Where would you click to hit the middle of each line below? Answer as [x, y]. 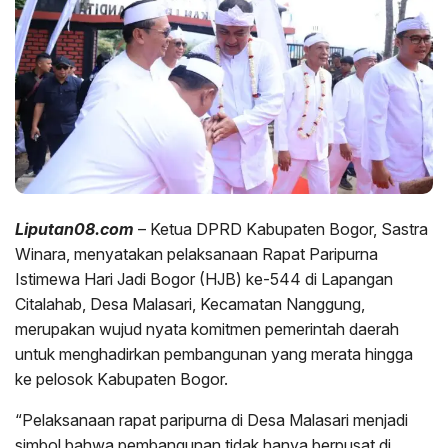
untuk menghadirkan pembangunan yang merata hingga [214, 354]
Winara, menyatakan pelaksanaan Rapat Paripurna [196, 254]
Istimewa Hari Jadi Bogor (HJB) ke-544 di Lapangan [204, 279]
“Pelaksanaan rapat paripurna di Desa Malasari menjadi [211, 420]
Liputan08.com [74, 229]
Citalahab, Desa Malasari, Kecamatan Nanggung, [190, 304]
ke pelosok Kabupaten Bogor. [121, 379]
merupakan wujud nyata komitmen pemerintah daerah [207, 329]
